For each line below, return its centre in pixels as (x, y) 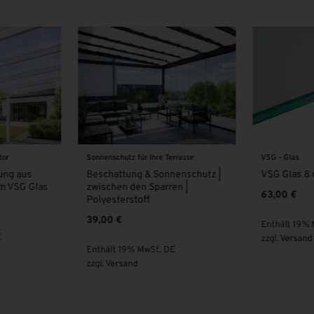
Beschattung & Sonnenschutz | (154, 175)
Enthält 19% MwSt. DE (131, 251)
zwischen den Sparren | (137, 188)
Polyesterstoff (118, 200)
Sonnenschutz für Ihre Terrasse (140, 158)
